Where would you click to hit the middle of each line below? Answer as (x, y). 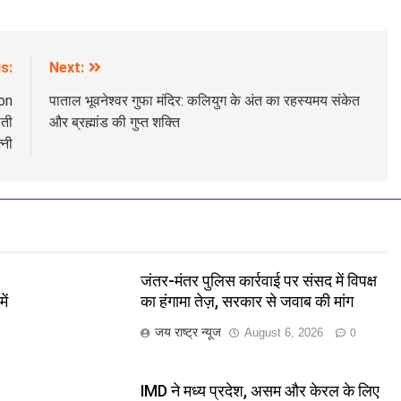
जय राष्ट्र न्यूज (188, 333)
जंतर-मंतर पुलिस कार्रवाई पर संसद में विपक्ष (258, 282)
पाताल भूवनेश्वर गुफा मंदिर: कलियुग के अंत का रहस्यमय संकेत (204, 101)
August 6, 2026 (283, 333)
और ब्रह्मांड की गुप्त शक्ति (114, 123)
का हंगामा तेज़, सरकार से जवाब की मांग (247, 302)
